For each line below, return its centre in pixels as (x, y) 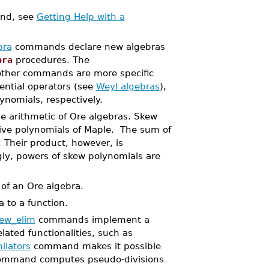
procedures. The (51, 60)
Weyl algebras (128, 86)
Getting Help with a (80, 17)
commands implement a (92, 219)
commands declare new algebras (88, 47)
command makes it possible (95, 246)
